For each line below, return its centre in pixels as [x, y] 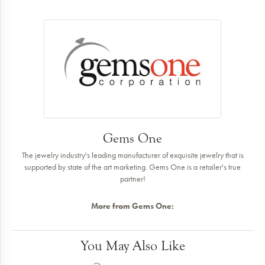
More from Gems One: [132, 206]
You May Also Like [132, 246]
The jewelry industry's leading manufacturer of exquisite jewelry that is [132, 155]
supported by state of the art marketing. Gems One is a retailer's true [132, 167]
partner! [132, 179]
